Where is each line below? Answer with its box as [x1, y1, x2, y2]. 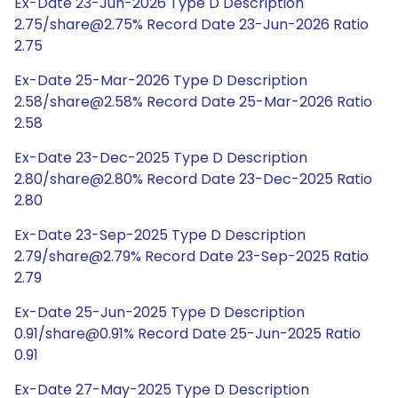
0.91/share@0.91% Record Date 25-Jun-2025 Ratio [14, 323, 361, 344]
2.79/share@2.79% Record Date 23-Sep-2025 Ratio [14, 246, 369, 267]
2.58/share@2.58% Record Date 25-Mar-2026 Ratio [14, 92, 372, 112]
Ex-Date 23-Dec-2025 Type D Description [14, 147, 307, 168]
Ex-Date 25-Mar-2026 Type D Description [14, 70, 307, 91]
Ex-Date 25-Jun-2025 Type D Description [14, 302, 305, 322]
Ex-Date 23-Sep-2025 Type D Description [14, 225, 306, 245]
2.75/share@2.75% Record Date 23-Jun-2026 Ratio [14, 14, 369, 35]
